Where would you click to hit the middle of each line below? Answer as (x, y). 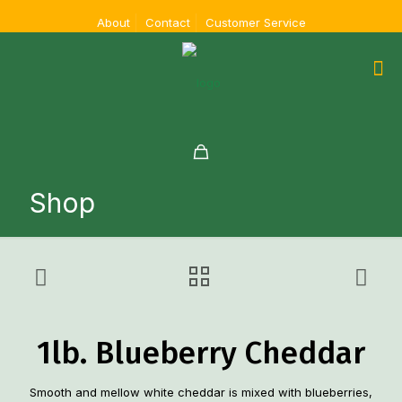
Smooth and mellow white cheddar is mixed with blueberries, (201, 392)
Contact (167, 22)
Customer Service (255, 22)
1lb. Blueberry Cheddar (201, 353)
